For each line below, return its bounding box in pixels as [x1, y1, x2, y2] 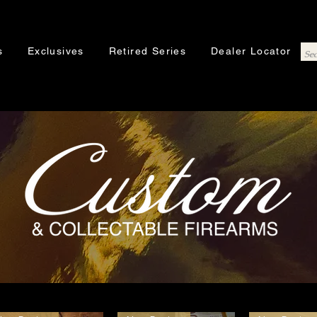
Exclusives [27, 45, 84, 57]
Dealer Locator [211, 45, 292, 57]
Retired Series [108, 45, 187, 57]
